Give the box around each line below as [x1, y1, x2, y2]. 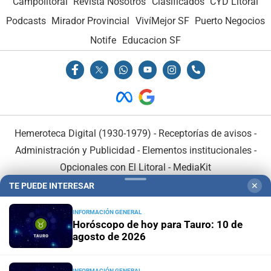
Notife [90, 34, 117, 47]
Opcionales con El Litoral [60, 161, 166, 173]
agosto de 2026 [73, 230, 146, 243]
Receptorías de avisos [158, 127, 252, 139]
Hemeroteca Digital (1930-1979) [15, 127, 151, 139]
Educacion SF [122, 34, 181, 47]
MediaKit [173, 161, 211, 173]
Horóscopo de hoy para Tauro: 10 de [73, 218, 243, 230]
